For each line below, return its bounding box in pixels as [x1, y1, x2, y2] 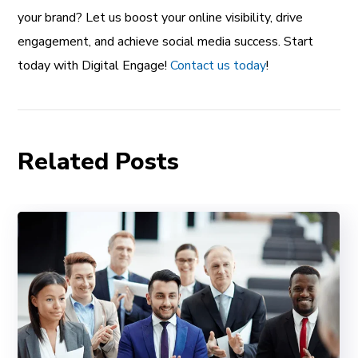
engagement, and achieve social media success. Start [18, 33, 314, 51]
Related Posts [18, 145, 180, 179]
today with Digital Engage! [18, 57, 171, 75]
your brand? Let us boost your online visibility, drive [18, 9, 304, 27]
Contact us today [170, 57, 267, 75]
